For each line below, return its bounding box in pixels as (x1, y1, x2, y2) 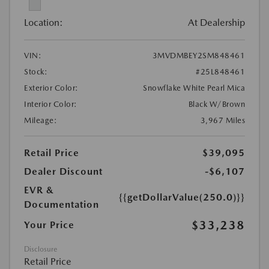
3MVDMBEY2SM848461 (152, 51, 245, 61)
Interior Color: (24, 100, 77, 109)
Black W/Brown (188, 100, 245, 109)
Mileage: (24, 116, 57, 125)
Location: (24, 17, 63, 29)
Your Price (24, 219, 74, 231)
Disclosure (24, 245, 57, 254)
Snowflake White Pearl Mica (143, 83, 245, 93)
